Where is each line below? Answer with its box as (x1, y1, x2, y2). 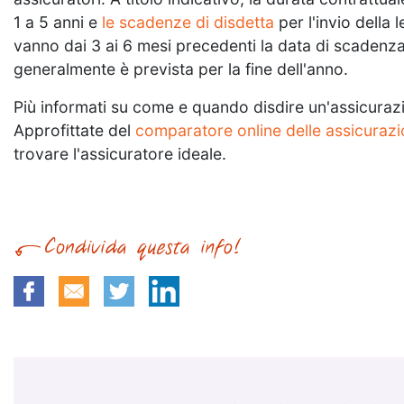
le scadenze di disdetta (102, 12, 274, 32)
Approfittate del (14, 120, 135, 140)
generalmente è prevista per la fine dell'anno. (14, 59, 348, 78)
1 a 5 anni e (14, 12, 102, 32)
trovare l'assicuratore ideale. (14, 143, 226, 163)
